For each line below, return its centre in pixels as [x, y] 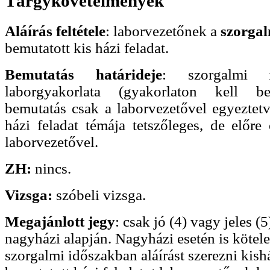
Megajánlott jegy [60, 222]
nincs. [51, 169]
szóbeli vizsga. [99, 195]
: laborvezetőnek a [163, 31]
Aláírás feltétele [55, 31]
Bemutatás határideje [83, 75]
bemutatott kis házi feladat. [87, 48]
